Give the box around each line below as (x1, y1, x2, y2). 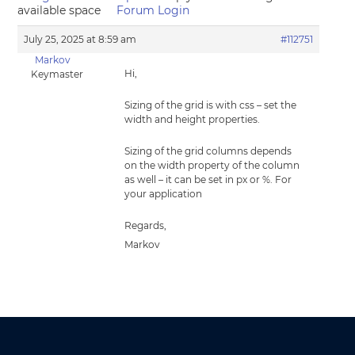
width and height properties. (124, 113, 261, 125)
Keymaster (31, 68, 84, 80)
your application (124, 188, 203, 200)
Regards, (124, 219, 167, 231)
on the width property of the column (124, 159, 300, 171)
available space (17, 3, 101, 17)
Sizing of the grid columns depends (124, 145, 292, 157)
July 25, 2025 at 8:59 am (24, 33, 137, 45)
